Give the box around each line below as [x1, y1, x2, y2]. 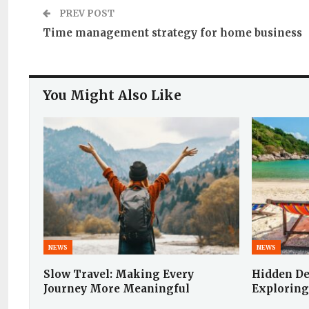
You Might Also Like [43, 87, 181, 103]
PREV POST [57, 8, 114, 19]
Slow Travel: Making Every [43, 267, 194, 281]
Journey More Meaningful [43, 281, 190, 295]
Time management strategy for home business [43, 26, 302, 39]
